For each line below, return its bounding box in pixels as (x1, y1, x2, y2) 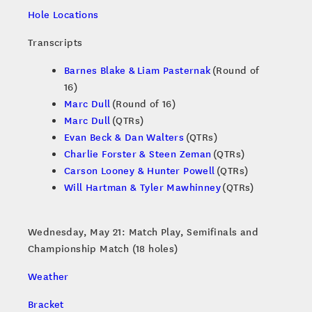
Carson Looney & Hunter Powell (64, 163, 215, 178)
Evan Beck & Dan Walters (64, 130, 185, 144)
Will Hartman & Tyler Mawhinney (64, 180, 221, 194)
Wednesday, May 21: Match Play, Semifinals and (28, 224, 258, 239)
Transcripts (28, 35, 83, 49)
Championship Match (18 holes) (28, 241, 178, 256)
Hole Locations (28, 7, 100, 22)
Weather (28, 269, 69, 283)
